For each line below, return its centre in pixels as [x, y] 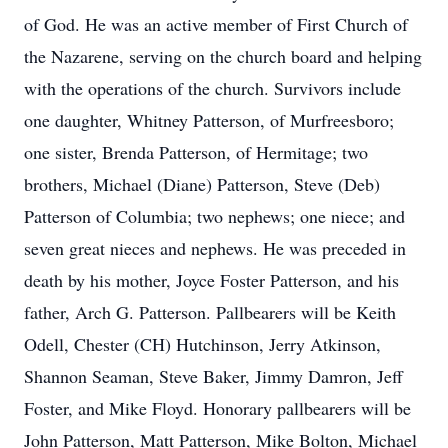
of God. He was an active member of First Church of [216, 24]
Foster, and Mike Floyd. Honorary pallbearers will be [217, 408]
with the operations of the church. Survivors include [212, 88]
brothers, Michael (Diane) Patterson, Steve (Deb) [202, 184]
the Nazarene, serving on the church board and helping [223, 56]
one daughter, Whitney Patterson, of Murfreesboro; [209, 120]
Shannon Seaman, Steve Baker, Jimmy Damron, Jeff [213, 376]
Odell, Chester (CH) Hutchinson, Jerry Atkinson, [202, 344]
